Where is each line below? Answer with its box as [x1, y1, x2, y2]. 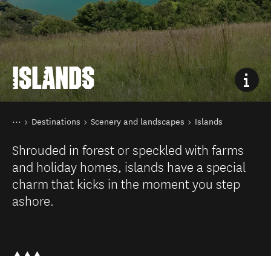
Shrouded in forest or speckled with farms [12, 140, 244, 158]
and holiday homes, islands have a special [12, 157, 246, 175]
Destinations [31, 117, 80, 127]
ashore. [12, 191, 54, 209]
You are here [11, 114, 60, 125]
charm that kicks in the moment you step [12, 174, 240, 192]
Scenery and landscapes [91, 117, 184, 127]
